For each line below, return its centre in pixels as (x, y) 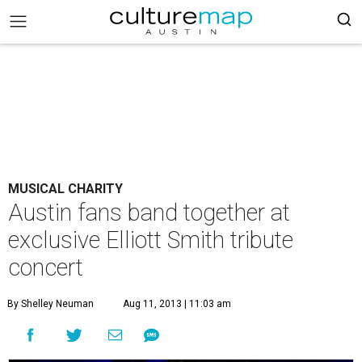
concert (46, 267)
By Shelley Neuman (51, 304)
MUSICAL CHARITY (65, 189)
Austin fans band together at (149, 213)
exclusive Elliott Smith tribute (151, 240)
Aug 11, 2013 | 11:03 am (177, 304)
